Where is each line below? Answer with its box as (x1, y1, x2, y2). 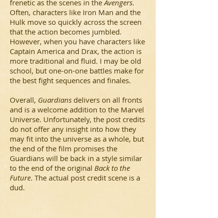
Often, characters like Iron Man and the (10, 7, 141, 17)
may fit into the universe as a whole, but (10, 134, 144, 144)
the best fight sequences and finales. (10, 75, 133, 85)
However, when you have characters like (10, 36, 145, 46)
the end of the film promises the (10, 144, 117, 153)
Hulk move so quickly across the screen (10, 17, 142, 27)
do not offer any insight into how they (10, 124, 136, 134)
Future (10, 173, 31, 182)
